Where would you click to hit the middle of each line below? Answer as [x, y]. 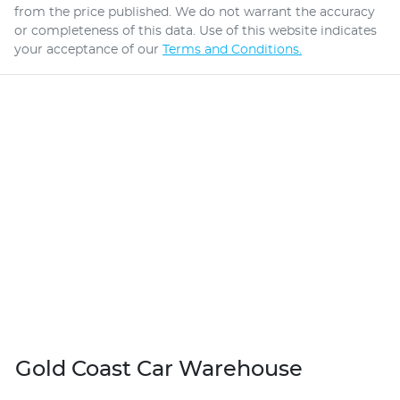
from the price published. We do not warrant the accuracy [195, 12]
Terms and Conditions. [232, 50]
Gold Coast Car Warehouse [159, 369]
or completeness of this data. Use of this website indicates [196, 31]
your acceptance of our [87, 50]
